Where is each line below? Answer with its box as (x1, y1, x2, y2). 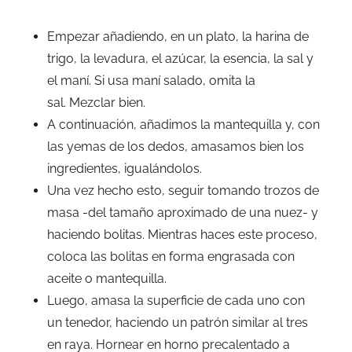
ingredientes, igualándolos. (47, 160, 202, 176)
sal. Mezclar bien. (47, 94, 145, 110)
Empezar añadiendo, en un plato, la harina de (47, 28, 309, 44)
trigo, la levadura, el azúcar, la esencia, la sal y (47, 50, 313, 66)
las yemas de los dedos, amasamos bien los (47, 138, 304, 154)
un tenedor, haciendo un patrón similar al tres (47, 314, 308, 330)
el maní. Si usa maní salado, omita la (47, 72, 255, 88)
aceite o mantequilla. (47, 270, 167, 286)
